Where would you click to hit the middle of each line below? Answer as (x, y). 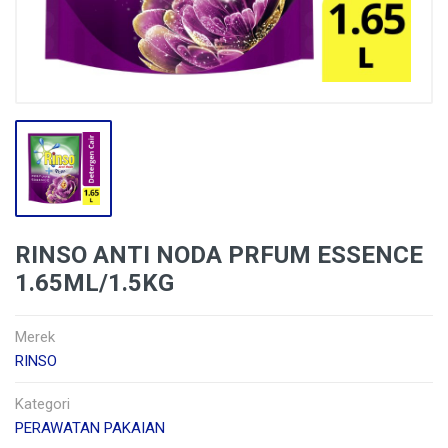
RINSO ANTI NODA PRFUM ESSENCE (219, 255)
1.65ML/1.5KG (94, 283)
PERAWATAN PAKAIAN (90, 428)
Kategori (42, 404)
